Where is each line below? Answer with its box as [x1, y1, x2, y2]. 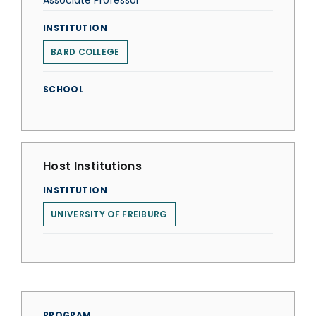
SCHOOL [43, 83, 84, 95]
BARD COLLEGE [51, 46, 120, 58]
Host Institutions [43, 158, 142, 174]
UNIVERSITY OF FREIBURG [51, 208, 168, 220]
